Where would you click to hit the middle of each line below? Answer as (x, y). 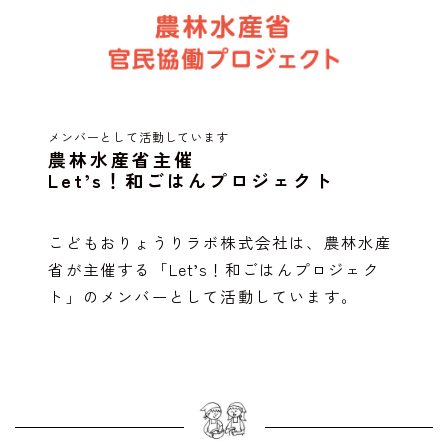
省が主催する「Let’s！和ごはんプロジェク (214, 268)
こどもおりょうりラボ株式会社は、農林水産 (220, 241)
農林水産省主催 (122, 158)
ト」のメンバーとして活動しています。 (203, 295)
